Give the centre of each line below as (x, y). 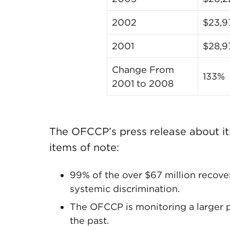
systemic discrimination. (125, 189)
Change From (143, 70)
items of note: (84, 147)
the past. (89, 221)
